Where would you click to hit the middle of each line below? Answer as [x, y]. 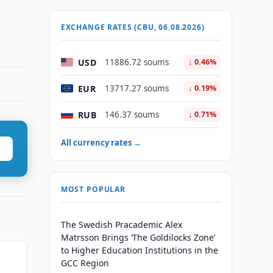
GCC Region [85, 263]
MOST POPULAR [93, 189]
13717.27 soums [136, 88]
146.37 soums [132, 115]
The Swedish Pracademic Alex [121, 225]
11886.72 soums [136, 62]
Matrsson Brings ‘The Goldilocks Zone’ [138, 237]
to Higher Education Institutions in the [139, 250]
